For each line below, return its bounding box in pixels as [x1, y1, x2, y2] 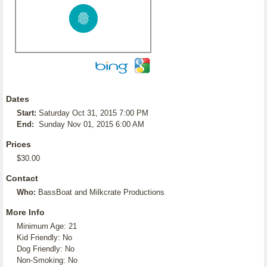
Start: [17, 108, 36, 117]
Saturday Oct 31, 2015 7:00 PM [39, 108, 148, 117]
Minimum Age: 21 [17, 222, 77, 231]
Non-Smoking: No [17, 256, 77, 265]
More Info [6, 207, 45, 217]
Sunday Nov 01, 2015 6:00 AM [39, 120, 144, 129]
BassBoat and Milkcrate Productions [38, 188, 164, 197]
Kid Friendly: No [17, 233, 72, 242]
